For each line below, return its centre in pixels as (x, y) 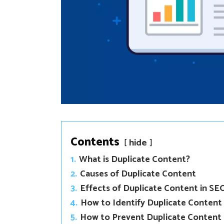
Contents (95, 142)
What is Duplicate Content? (134, 159)
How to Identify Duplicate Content (151, 203)
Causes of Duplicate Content (138, 174)
